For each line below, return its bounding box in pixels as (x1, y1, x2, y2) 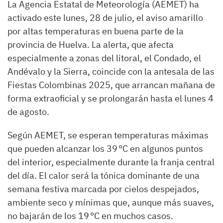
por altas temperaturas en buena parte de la (7, 25, 184, 37)
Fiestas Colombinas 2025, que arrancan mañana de (7, 79, 215, 91)
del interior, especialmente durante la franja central (7, 156, 215, 168)
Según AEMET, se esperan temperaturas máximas (7, 129, 209, 141)
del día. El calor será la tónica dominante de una (7, 169, 200, 181)
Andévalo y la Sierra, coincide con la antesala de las (7, 65, 215, 77)
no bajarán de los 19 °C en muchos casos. (7, 210, 173, 222)
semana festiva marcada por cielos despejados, (7, 183, 199, 195)
